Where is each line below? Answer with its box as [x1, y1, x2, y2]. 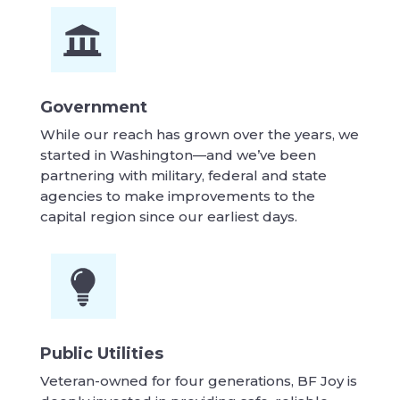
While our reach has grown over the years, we [39, 126, 359, 144]
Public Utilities [39, 344, 163, 364]
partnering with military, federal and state [39, 167, 327, 185]
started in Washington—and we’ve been [39, 146, 316, 164]
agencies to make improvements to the [39, 187, 315, 205]
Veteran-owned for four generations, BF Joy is [39, 372, 357, 390]
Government [39, 97, 147, 118]
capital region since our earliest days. [39, 208, 297, 226]
